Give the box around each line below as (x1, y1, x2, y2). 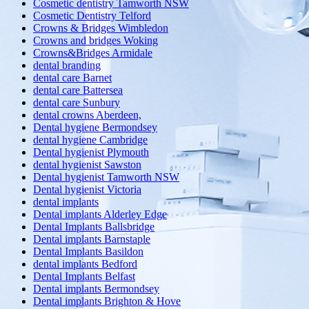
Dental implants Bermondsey (33, 283, 159, 295)
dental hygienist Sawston (33, 159, 141, 171)
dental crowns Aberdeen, (33, 109, 141, 121)
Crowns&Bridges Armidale (33, 47, 152, 59)
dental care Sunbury (33, 97, 120, 109)
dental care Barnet (33, 72, 112, 84)
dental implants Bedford (33, 258, 137, 270)
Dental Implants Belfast (33, 270, 135, 283)
